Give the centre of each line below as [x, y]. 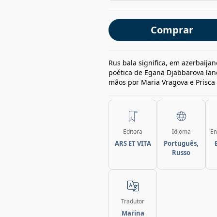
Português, [181, 143]
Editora [133, 132]
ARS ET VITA [133, 143]
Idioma [181, 132]
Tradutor [133, 201]
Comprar [172, 30]
